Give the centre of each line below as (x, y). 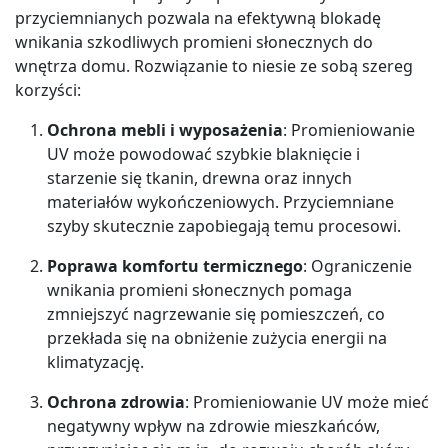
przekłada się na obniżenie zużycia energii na (217, 337)
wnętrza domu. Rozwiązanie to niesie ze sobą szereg (214, 65)
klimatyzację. (95, 361)
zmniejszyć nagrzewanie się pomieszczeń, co (216, 313)
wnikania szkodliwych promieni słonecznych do (194, 41)
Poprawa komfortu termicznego (175, 265)
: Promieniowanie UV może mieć (307, 401)
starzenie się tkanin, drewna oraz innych (199, 177)
